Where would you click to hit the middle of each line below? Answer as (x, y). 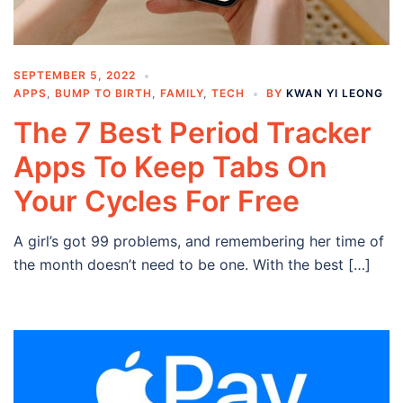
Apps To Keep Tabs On (170, 167)
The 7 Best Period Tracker (193, 133)
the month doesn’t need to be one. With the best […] (192, 265)
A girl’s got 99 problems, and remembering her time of (199, 242)
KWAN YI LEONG (335, 94)
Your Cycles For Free (157, 201)
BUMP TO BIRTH (103, 94)
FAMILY (182, 94)
